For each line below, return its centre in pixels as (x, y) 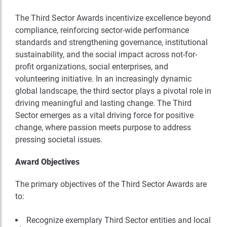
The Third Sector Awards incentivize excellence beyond (113, 18)
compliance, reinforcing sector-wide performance (102, 30)
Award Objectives (47, 162)
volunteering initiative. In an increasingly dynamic (103, 79)
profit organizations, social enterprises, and (92, 66)
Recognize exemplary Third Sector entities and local (119, 220)
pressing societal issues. (59, 139)
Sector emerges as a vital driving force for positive (104, 115)
